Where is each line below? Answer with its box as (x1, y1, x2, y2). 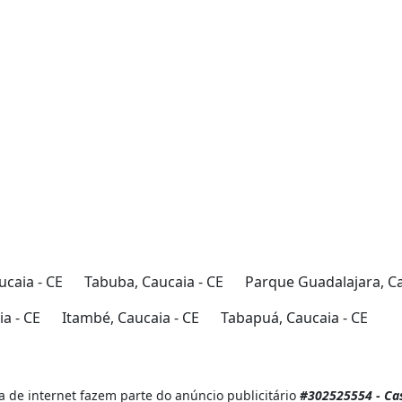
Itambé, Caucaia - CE (62, 308, 199, 328)
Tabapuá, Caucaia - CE (221, 308, 368, 328)
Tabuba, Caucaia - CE (84, 272, 223, 293)
